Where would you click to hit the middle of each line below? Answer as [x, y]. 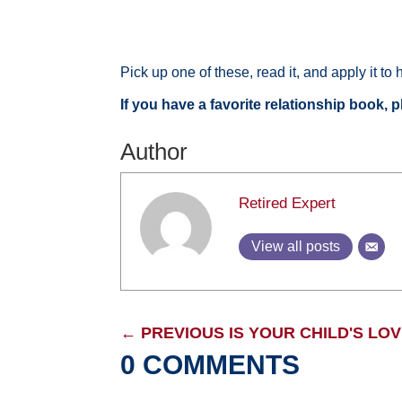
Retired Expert [288, 204]
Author [154, 152]
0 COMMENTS [210, 365]
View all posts [296, 247]
